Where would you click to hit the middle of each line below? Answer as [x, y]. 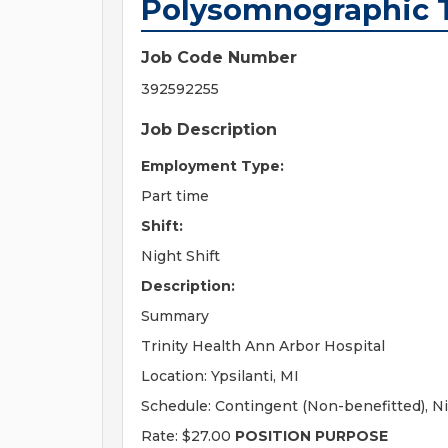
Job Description [209, 129]
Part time [175, 196]
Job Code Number [219, 57]
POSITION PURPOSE [311, 436]
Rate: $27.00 [188, 436]
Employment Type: [212, 166]
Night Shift [180, 256]
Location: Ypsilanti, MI [220, 376]
